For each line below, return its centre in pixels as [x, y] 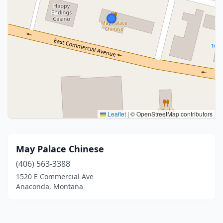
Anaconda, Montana [50, 186]
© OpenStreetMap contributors [171, 114]
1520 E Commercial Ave [55, 176]
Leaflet [116, 114]
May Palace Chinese [60, 149]
